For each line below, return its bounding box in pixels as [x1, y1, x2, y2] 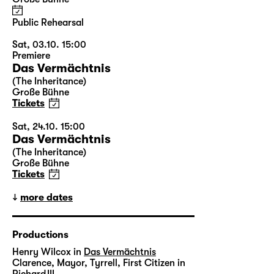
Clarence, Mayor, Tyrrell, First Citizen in [12, 257, 185, 268]
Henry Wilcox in [12, 246, 81, 257]
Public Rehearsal [12, 17, 84, 28]
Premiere [12, 50, 50, 61]
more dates [20, 191, 73, 203]
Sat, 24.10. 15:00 [12, 120, 85, 132]
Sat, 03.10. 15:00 [12, 39, 86, 50]
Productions [12, 229, 68, 240]
